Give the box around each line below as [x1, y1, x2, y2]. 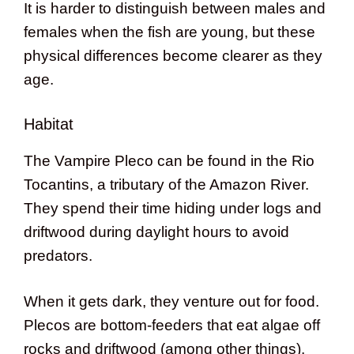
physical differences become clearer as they [24, 47, 322, 65]
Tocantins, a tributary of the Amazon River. [24, 175, 309, 193]
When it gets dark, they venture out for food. [24, 293, 319, 311]
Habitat [24, 115, 73, 133]
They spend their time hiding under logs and [24, 199, 322, 217]
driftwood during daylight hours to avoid [24, 223, 289, 240]
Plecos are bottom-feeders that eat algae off [24, 317, 320, 334]
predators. [24, 247, 92, 264]
